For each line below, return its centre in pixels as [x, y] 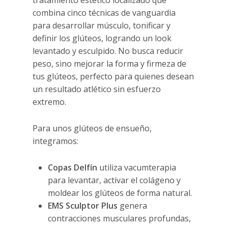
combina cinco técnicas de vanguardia [104, 13]
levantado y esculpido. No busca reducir [108, 51]
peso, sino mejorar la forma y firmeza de [110, 64]
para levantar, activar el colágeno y [115, 180]
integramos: [56, 141]
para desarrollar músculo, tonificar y [102, 26]
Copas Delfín [73, 168]
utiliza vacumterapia [137, 168]
